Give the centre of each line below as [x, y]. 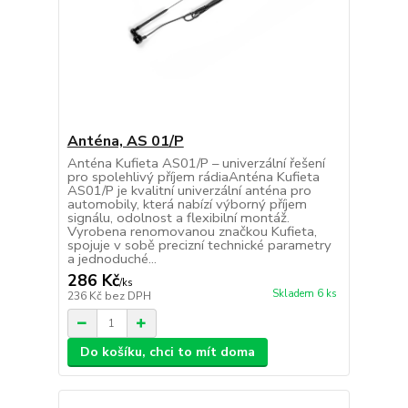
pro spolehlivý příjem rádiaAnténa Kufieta [193, 177]
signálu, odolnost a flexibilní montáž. [178, 218]
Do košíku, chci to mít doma [167, 352]
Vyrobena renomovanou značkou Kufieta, [192, 232]
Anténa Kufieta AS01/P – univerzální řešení [196, 163]
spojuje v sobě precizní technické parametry [199, 245]
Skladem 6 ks [304, 294]
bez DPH [127, 296]
